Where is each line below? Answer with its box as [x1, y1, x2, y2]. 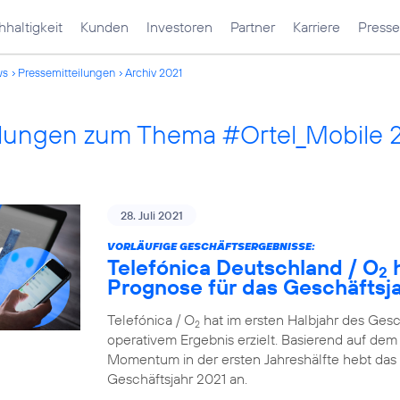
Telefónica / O [107, 311, 195, 329]
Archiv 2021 [125, 65, 182, 79]
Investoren [146, 18, 212, 36]
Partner [230, 18, 275, 36]
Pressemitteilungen [18, 65, 115, 79]
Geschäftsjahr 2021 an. [107, 370, 247, 387]
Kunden [80, 18, 129, 36]
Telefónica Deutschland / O [107, 254, 379, 280]
